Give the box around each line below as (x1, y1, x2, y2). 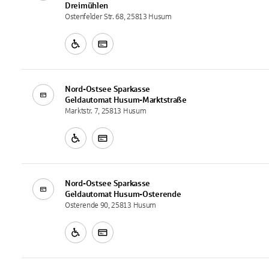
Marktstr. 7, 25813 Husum (65, 106, 147, 115)
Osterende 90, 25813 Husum (65, 201, 156, 210)
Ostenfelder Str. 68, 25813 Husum (65, 12, 172, 21)
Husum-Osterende (113, 189, 181, 199)
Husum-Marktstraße (113, 95, 187, 104)
